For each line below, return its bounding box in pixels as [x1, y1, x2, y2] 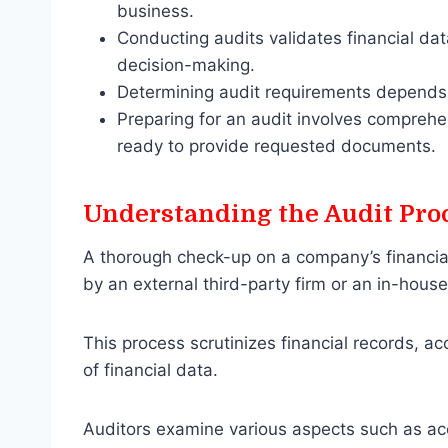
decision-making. [117, 55, 255, 76]
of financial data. [83, 360, 223, 381]
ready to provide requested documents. [117, 136, 436, 157]
